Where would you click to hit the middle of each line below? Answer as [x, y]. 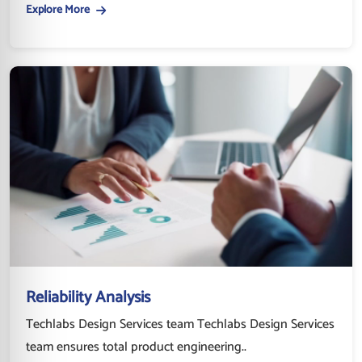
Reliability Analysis [88, 297]
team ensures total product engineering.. [136, 347]
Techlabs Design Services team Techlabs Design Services [180, 324]
